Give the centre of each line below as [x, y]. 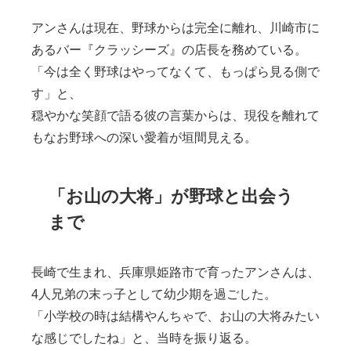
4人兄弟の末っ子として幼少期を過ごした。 [154, 294]
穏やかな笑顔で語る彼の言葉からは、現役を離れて [175, 116]
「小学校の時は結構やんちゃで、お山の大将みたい [175, 316]
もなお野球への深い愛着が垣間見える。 [144, 138]
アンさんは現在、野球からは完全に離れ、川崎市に [175, 28]
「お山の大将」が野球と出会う [172, 195]
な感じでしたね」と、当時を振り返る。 [144, 338]
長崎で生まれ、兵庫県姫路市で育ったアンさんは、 [175, 272]
